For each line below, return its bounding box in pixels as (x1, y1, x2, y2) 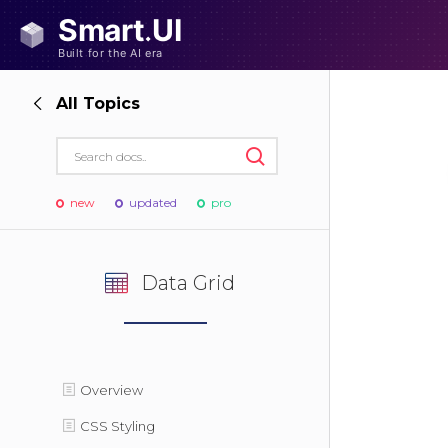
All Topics (56, 94, 140, 113)
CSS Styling (80, 418, 155, 434)
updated (129, 195, 177, 210)
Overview (80, 382, 143, 398)
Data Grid (140, 271, 235, 295)
